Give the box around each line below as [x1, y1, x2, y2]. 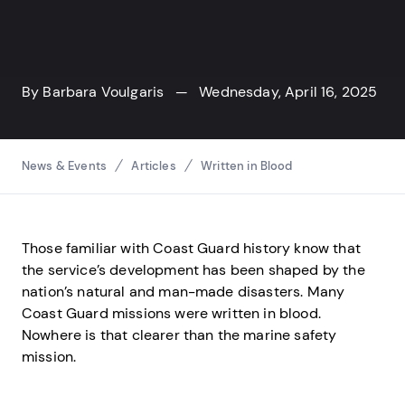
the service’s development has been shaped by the [22, 259, 365, 279]
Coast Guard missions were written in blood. [22, 303, 321, 323]
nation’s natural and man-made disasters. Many [22, 281, 345, 301]
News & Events [22, 157, 108, 174]
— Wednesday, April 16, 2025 [164, 81, 378, 101]
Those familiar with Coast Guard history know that [22, 238, 361, 258]
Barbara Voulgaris [42, 81, 165, 101]
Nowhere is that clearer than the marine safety [22, 325, 337, 344]
